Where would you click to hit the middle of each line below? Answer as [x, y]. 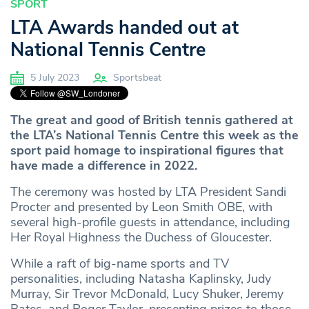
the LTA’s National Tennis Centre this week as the [154, 136]
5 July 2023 [53, 78]
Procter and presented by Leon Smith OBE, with [141, 207]
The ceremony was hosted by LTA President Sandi [148, 192]
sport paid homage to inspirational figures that [147, 151]
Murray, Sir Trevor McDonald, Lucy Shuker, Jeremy [147, 294]
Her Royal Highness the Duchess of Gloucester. [141, 238]
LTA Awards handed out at [124, 28]
